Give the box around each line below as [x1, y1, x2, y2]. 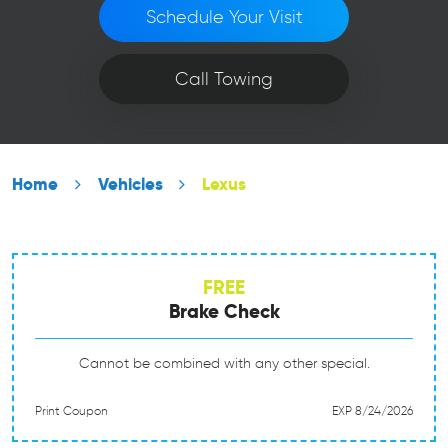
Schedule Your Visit [145, 6, 303, 28]
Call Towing [175, 68, 273, 90]
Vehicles [97, 174, 163, 195]
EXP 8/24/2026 [332, 403, 413, 418]
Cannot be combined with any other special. [78, 355, 370, 372]
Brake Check [168, 299, 280, 324]
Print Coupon [35, 403, 108, 418]
